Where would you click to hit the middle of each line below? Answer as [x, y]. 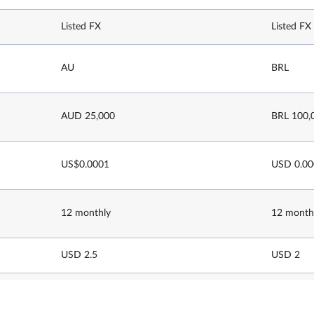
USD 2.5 [79, 255]
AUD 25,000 [88, 116]
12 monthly [86, 213]
